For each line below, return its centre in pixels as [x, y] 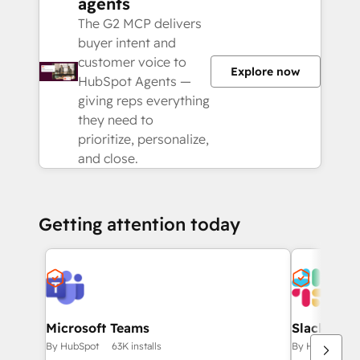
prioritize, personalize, [143, 139]
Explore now [266, 72]
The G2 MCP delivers [140, 23]
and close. [108, 158]
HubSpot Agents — [135, 81]
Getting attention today [139, 224]
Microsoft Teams [98, 328]
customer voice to [132, 62]
